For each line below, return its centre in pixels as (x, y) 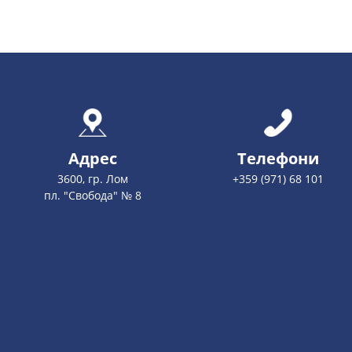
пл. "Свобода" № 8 (93, 196)
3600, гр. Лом (93, 179)
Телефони (278, 159)
